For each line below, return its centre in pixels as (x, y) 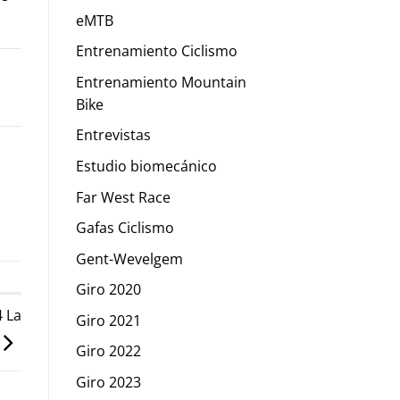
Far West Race (123, 197)
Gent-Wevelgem (129, 258)
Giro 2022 (108, 351)
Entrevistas (113, 135)
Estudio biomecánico (146, 166)
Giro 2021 (108, 320)
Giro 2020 (108, 290)
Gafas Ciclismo (125, 228)
